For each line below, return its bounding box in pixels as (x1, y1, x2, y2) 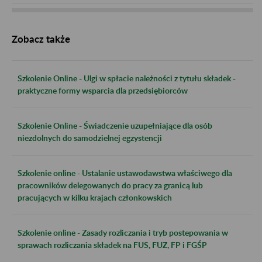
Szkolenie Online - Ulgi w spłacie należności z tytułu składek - (18, 73, 236, 83)
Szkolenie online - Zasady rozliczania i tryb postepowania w (18, 227, 228, 237)
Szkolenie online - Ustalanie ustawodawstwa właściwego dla (18, 167, 232, 178)
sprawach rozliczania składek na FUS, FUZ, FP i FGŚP (18, 239, 207, 250)
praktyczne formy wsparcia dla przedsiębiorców (18, 85, 188, 95)
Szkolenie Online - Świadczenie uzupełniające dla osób (18, 120, 212, 130)
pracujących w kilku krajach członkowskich (18, 192, 172, 202)
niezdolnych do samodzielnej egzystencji (18, 132, 162, 143)
